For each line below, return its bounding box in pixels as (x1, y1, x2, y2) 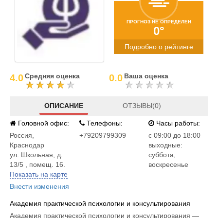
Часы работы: (154, 119, 200, 127)
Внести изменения (10, 182, 69, 190)
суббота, (148, 151, 176, 159)
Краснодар (10, 141, 44, 149)
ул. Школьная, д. (10, 151, 63, 159)
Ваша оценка (124, 72, 168, 80)
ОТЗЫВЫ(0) (123, 101, 162, 109)
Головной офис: (16, 119, 69, 127)
